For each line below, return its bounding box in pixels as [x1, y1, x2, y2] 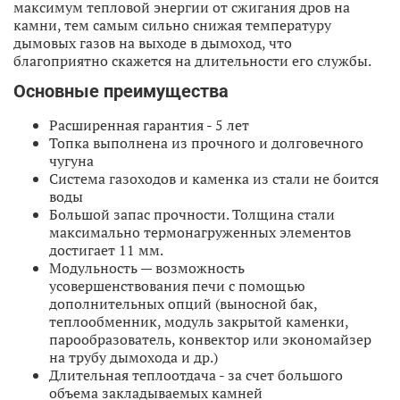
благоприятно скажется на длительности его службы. [13, 50, 371, 71]
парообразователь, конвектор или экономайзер [49, 329, 371, 349]
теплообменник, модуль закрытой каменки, [49, 311, 348, 331]
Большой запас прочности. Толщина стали [49, 204, 335, 224]
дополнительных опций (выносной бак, [49, 293, 317, 313]
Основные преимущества [13, 79, 229, 102]
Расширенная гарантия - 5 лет [49, 114, 249, 135]
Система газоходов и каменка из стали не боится [49, 168, 379, 188]
